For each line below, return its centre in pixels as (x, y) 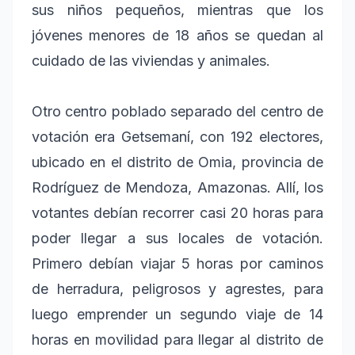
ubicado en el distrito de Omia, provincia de (177, 162)
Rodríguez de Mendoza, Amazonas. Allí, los (177, 188)
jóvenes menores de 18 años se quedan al (177, 36)
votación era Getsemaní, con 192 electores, (177, 137)
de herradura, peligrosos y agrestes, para (177, 289)
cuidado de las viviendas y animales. (153, 61)
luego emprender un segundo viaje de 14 (177, 315)
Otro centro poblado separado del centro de (177, 112)
